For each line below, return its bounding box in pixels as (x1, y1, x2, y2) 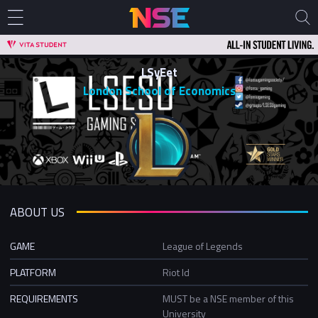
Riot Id (163, 264, 190, 280)
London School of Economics (82, 82, 236, 100)
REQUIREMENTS (10, 290, 78, 306)
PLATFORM (10, 264, 56, 280)
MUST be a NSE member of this (163, 290, 294, 306)
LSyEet (141, 63, 177, 82)
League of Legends (163, 238, 243, 253)
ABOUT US (10, 202, 65, 221)
